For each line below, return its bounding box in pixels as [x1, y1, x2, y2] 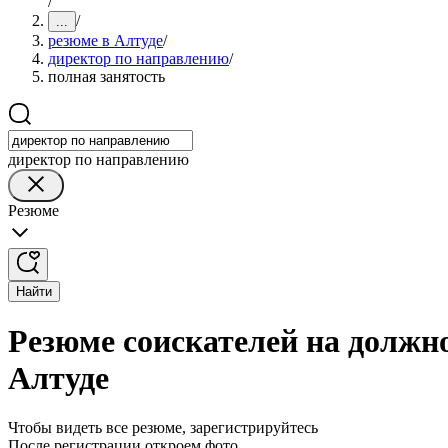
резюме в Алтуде [48, 32, 163, 49]
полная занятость [48, 68, 165, 85]
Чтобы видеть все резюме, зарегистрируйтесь [8, 418, 318, 436]
